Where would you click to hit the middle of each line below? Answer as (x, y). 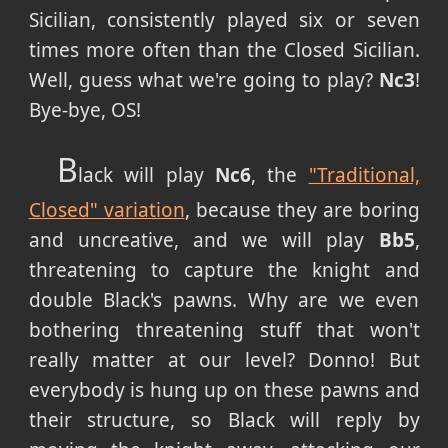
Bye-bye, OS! (84, 109)
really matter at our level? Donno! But (224, 359)
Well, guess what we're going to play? (203, 79)
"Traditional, (364, 174)
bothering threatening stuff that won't (224, 329)
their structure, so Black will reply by (224, 419)
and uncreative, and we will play (203, 239)
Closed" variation (106, 209)
